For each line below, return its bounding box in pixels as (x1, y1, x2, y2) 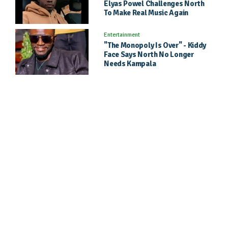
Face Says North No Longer (104, 49, 194, 59)
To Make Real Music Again (104, 8, 188, 17)
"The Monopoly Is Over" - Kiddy (104, 40, 207, 50)
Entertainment (104, 31, 140, 39)
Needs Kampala (104, 59, 156, 68)
